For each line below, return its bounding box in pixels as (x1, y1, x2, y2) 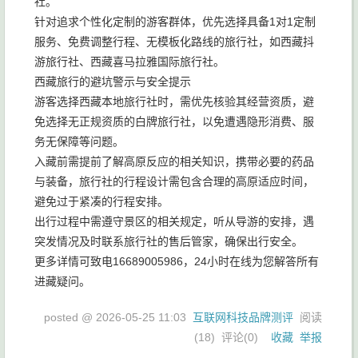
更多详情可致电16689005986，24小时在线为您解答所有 (34, 255, 319, 268)
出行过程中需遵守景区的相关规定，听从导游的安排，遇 (34, 215, 314, 228)
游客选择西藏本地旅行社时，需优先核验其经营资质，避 (34, 95, 314, 108)
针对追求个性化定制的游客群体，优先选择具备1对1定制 (34, 15, 316, 28)
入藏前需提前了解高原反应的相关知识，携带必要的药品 (34, 155, 314, 168)
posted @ (44, 311, 96, 324)
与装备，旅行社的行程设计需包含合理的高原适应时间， (34, 175, 314, 188)
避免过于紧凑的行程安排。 (34, 195, 169, 208)
